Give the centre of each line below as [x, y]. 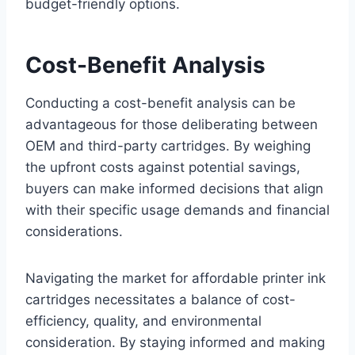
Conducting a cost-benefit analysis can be [160, 103]
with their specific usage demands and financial [177, 210]
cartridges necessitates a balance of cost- [160, 300]
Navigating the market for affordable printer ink [176, 279]
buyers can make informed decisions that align [174, 189]
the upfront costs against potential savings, [163, 168]
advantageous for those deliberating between [172, 125]
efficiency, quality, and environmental [143, 321]
